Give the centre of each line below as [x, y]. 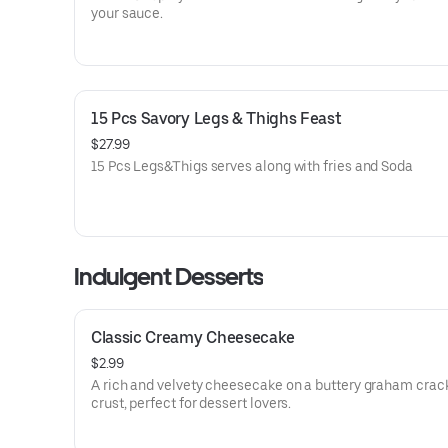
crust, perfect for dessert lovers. [191, 403]
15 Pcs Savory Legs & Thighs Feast [216, 118]
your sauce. [127, 13]
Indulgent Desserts [168, 276]
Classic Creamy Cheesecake [193, 337]
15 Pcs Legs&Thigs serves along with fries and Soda [252, 166]
